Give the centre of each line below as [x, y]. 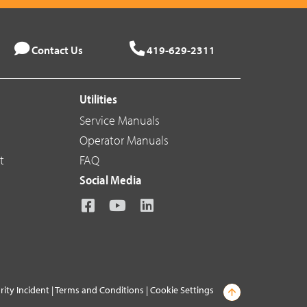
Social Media [111, 180]
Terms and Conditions [99, 290]
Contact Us [57, 50]
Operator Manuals [124, 140]
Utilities [98, 99]
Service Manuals [120, 121]
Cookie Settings [182, 290]
